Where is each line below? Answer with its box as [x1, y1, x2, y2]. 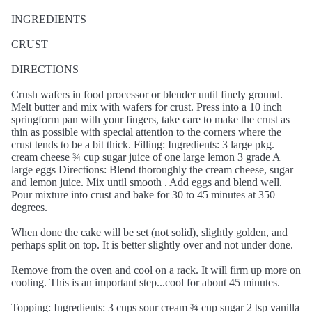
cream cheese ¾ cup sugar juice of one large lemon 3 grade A [11, 151, 280, 163]
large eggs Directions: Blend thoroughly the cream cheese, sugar [11, 164, 293, 175]
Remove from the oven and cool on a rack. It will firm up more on [11, 264, 301, 276]
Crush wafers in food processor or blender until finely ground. [11, 88, 283, 100]
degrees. [11, 201, 47, 213]
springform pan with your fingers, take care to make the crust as [11, 114, 290, 125]
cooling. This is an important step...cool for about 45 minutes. [11, 276, 280, 288]
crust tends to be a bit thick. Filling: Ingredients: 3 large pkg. [11, 139, 274, 150]
